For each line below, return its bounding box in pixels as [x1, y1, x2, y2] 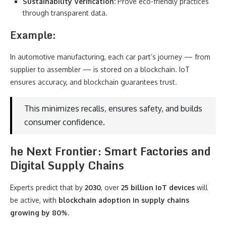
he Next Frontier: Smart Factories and [10, 142, 211, 160]
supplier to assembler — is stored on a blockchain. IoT [10, 65, 190, 74]
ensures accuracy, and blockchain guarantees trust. [10, 78, 177, 86]
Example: [10, 27, 56, 43]
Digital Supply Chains [10, 156, 124, 174]
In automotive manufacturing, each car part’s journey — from [10, 52, 210, 61]
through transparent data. [23, 9, 107, 17]
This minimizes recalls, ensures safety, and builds [24, 103, 202, 114]
